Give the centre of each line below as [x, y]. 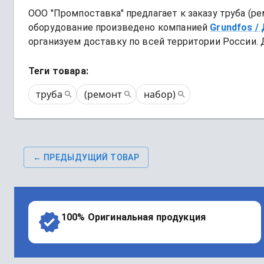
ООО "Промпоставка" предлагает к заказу [124, 13]
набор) [160, 94]
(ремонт [103, 94]
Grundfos [231, 27]
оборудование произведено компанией [118, 27]
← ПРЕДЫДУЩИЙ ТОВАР [86, 157]
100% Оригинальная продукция [134, 217]
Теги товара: [58, 71]
